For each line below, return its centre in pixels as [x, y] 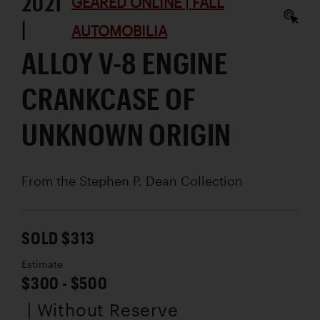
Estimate [42, 264]
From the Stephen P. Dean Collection [132, 180]
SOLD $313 [59, 237]
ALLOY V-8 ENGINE [125, 62]
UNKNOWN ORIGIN [127, 134]
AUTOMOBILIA [120, 30]
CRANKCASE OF [109, 98]
